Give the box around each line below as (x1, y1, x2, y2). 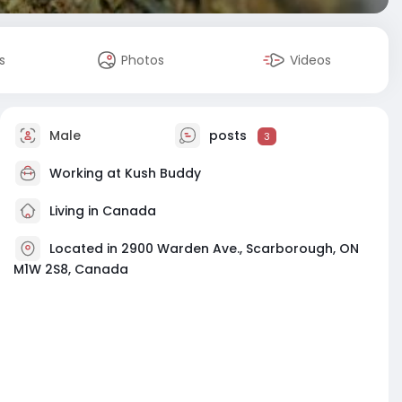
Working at (49, 163, 125, 182)
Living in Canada (46, 201, 156, 220)
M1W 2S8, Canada (13, 260, 128, 278)
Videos (290, 51, 332, 69)
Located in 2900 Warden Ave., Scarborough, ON (49, 239, 359, 258)
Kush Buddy (125, 163, 201, 182)
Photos (121, 51, 165, 69)
